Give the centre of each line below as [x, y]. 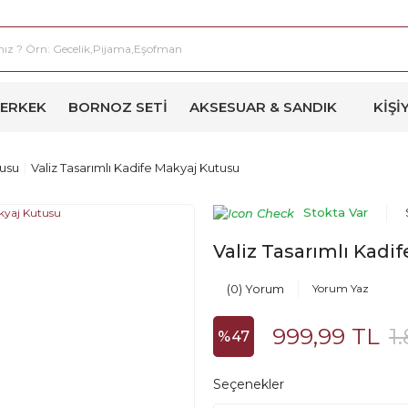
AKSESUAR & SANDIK [263, 107]
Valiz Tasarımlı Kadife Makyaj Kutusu [135, 168]
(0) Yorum [255, 289]
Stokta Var [336, 212]
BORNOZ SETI [118, 107]
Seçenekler [249, 385]
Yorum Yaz [341, 289]
